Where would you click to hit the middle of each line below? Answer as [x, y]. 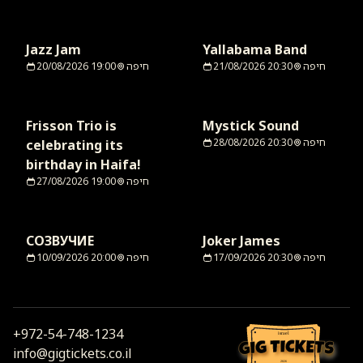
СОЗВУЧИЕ [60, 241]
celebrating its [75, 145]
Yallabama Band [255, 50]
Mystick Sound [251, 126]
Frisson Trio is [71, 126]
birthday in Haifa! [83, 165]
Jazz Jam [53, 50]
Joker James [241, 241]
